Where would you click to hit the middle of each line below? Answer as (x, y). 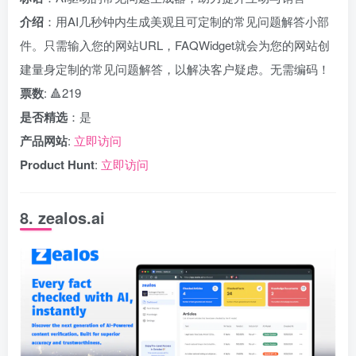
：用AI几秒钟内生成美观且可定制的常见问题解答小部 (186, 21)
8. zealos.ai (62, 217)
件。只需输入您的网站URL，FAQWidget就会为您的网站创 (175, 45)
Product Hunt (57, 164)
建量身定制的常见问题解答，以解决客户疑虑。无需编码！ (175, 69)
